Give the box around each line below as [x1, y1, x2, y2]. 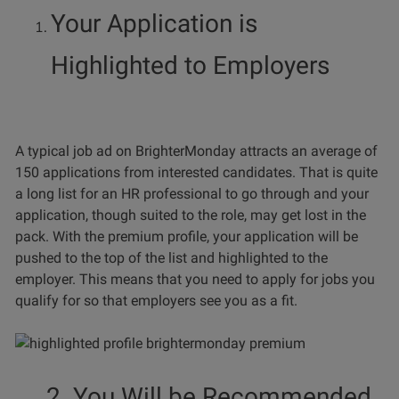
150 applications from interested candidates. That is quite [15, 164, 378, 182]
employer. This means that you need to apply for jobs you [15, 271, 375, 289]
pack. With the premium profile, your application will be [15, 228, 358, 246]
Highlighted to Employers [51, 51, 330, 81]
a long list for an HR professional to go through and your [15, 185, 369, 203]
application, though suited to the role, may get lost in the [15, 207, 366, 224]
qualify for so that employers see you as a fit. [15, 292, 297, 310]
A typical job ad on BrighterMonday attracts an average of [15, 142, 378, 160]
